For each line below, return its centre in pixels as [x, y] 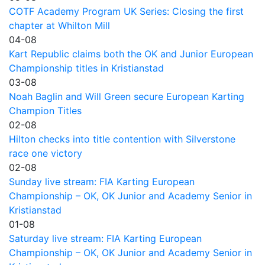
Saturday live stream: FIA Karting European [105, 238]
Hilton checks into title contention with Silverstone [122, 139]
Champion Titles [45, 110]
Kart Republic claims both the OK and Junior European [131, 54]
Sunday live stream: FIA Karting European [102, 181]
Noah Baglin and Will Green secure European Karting [127, 96]
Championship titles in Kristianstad [86, 68]
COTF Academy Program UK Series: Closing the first [126, 11]
